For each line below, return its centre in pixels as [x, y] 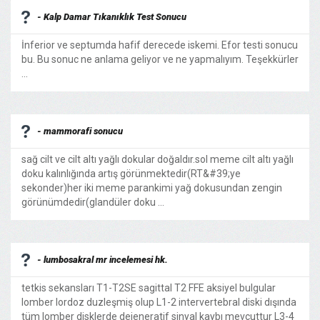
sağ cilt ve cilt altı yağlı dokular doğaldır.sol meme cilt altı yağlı [157, 159]
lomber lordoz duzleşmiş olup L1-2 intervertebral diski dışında [159, 302]
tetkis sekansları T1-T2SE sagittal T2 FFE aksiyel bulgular [149, 288]
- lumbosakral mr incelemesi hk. [102, 260]
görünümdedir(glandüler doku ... [93, 202]
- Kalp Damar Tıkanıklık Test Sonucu [112, 17]
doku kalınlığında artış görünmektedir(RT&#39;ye [131, 174]
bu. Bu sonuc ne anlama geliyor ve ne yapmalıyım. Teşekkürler [160, 59]
